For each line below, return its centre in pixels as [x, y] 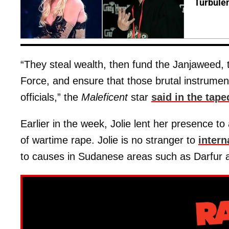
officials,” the [51, 97]
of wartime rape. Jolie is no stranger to [109, 140]
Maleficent [105, 97]
